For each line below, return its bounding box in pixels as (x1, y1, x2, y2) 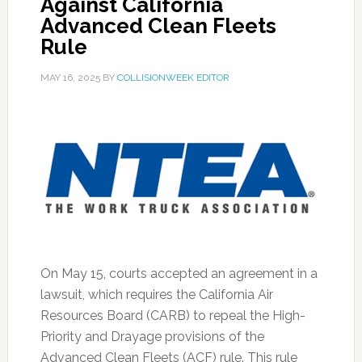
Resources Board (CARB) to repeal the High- (40, 308, 305, 323)
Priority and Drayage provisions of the (40, 329, 264, 344)
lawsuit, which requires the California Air (40, 287, 273, 302)
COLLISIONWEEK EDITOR (116, 72, 229, 83)
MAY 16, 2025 (40, 72, 100, 83)
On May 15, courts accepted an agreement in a (40, 266, 318, 281)
